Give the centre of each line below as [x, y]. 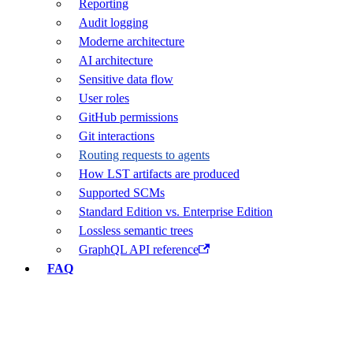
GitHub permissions [128, 117]
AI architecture [116, 60]
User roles [104, 98]
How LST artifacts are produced [159, 174]
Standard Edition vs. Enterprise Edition [176, 212]
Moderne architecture [132, 41]
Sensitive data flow [126, 79]
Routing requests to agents [144, 155]
